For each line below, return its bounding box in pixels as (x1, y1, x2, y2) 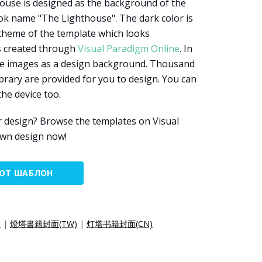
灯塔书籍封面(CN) (87, 218, 153, 229)
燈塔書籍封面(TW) (10, 218, 77, 229)
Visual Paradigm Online (78, 42, 180, 55)
